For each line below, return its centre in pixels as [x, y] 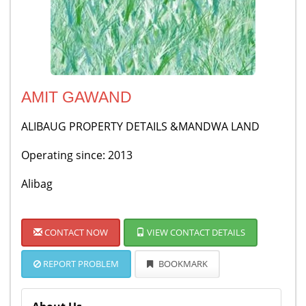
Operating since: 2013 [77, 155]
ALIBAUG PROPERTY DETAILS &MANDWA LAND [140, 126]
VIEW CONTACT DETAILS [195, 232]
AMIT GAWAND [76, 97]
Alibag [37, 184]
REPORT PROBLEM [80, 264]
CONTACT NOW [75, 232]
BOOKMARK [182, 264]
